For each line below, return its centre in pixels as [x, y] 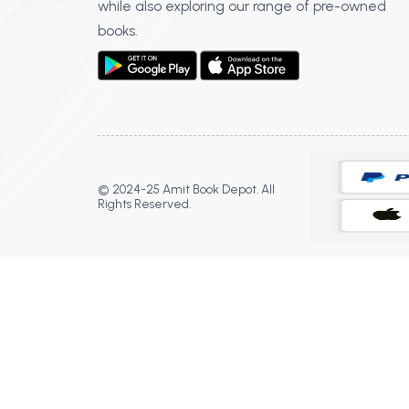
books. [117, 31]
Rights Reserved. [144, 204]
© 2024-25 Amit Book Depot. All [186, 189]
